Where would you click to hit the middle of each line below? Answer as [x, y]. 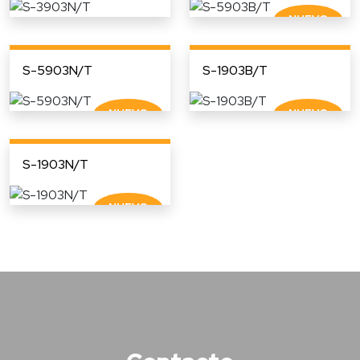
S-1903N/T [55, 164]
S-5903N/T [57, 70]
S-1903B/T [235, 70]
